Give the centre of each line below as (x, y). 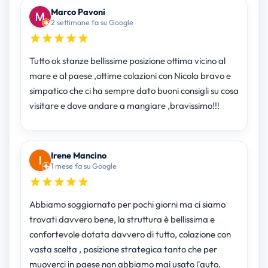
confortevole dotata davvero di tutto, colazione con (130, 234)
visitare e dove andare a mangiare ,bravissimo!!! (124, 106)
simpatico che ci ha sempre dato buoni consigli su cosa (134, 91)
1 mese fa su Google (83, 166)
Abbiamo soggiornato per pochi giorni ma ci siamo (127, 205)
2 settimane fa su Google (92, 22)
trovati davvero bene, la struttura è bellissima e (122, 220)
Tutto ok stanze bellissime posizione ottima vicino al (127, 61)
